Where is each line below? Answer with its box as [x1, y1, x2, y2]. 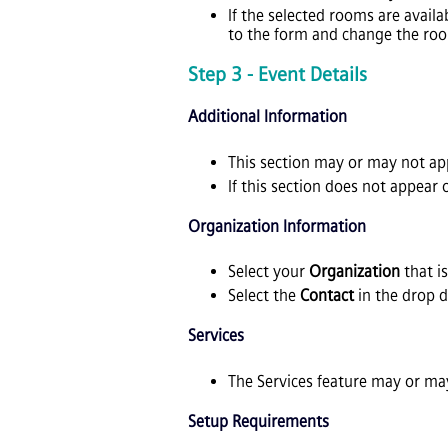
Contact [300, 286, 354, 306]
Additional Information [188, 107, 347, 127]
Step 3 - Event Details [188, 63, 367, 87]
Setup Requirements [188, 411, 329, 431]
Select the [228, 286, 300, 306]
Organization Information [188, 216, 366, 236]
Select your [228, 262, 309, 282]
